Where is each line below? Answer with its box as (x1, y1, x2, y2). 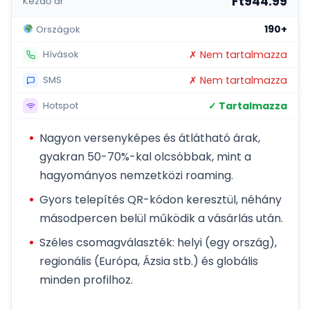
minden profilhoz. (39, 272, 133, 289)
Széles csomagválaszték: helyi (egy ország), (39, 235, 277, 251)
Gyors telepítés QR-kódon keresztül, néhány (39, 192, 282, 208)
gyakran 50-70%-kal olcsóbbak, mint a (39, 149, 251, 165)
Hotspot (40, 98, 78, 112)
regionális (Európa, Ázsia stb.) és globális (39, 253, 258, 270)
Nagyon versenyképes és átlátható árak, (39, 130, 260, 147)
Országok (33, 22, 80, 36)
